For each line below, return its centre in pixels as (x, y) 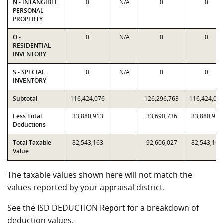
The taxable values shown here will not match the (100, 175)
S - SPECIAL (29, 72)
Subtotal (25, 98)
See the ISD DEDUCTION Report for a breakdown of (103, 208)
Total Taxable (32, 143)
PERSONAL (28, 11)
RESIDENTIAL (32, 46)
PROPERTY (28, 19)
